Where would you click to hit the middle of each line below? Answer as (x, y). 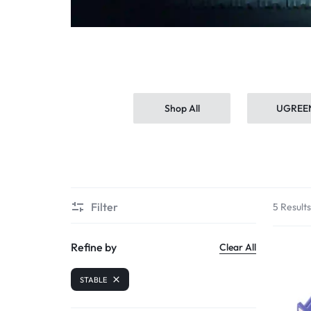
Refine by (94, 247)
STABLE (93, 279)
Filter (104, 207)
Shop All (182, 108)
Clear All (238, 247)
